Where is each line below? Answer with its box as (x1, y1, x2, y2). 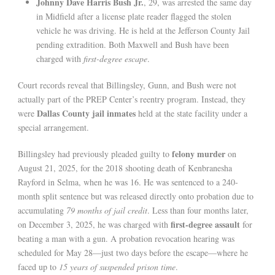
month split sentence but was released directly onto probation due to (18, 190, 254, 203)
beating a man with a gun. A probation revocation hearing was (18, 233, 234, 245)
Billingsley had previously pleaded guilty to (18, 148, 172, 160)
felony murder (172, 147, 225, 161)
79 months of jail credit (66, 204, 147, 217)
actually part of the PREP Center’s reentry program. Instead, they (18, 93, 246, 106)
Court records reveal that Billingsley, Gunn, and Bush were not (18, 79, 236, 91)
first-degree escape (83, 53, 147, 65)
